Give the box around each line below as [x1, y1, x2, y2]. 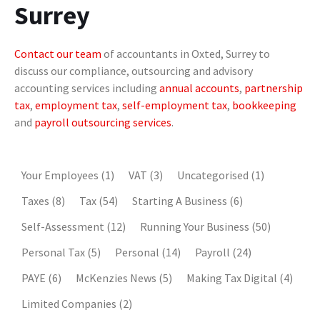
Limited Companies [21, 296, 119, 311]
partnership [244, 80, 303, 95]
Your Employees [21, 167, 101, 182]
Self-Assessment [21, 219, 106, 234]
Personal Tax [21, 244, 87, 259]
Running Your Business [140, 219, 251, 234]
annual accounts [159, 80, 239, 95]
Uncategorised [177, 167, 251, 182]
